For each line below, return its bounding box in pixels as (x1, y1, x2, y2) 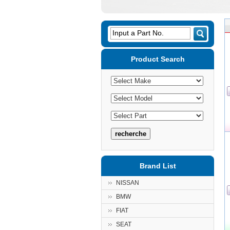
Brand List (139, 162, 176, 170)
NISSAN (116, 179, 139, 186)
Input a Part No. (112, 29, 164, 37)
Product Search (130, 55, 185, 63)
